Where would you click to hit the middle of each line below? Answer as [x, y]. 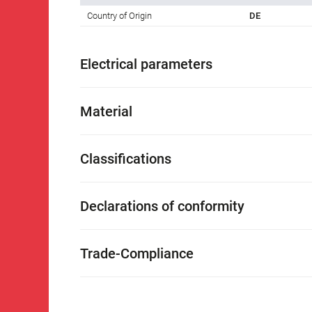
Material [106, 112]
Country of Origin [119, 16]
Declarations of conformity [162, 206]
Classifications [126, 159]
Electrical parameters [146, 64]
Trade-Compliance [137, 254]
